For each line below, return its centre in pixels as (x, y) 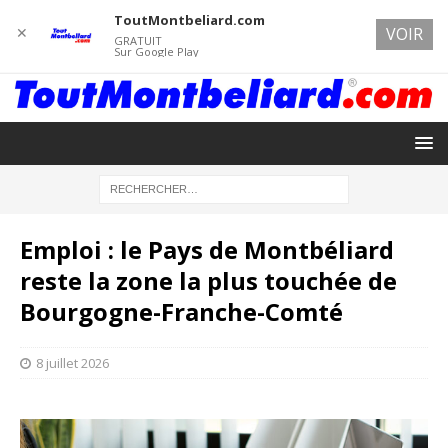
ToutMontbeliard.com (189, 20)
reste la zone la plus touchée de (208, 280)
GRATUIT (137, 40)
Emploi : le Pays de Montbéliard (207, 249)
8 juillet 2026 (72, 362)
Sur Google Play (156, 51)
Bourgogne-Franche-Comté (181, 311)
